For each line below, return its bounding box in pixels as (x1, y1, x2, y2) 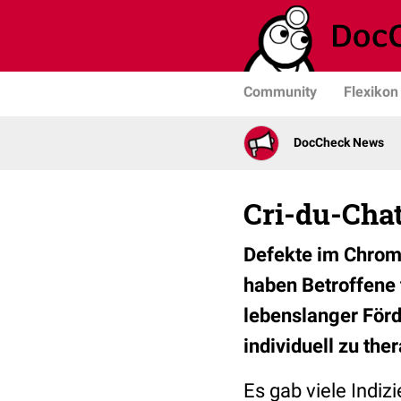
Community (243, 83, 317, 100)
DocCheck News (294, 135, 384, 150)
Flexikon (344, 83, 398, 100)
